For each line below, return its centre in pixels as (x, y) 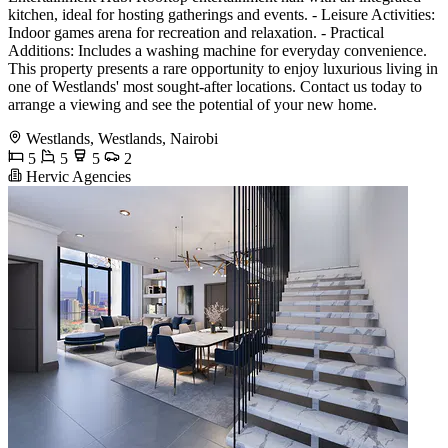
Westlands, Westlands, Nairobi (122, 139)
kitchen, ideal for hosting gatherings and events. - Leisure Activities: (221, 15)
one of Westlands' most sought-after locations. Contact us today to (215, 87)
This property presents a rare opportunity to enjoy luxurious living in (223, 69)
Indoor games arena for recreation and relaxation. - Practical (196, 33)
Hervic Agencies (76, 177)
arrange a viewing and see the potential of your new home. (192, 105)
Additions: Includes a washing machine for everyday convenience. (217, 51)
